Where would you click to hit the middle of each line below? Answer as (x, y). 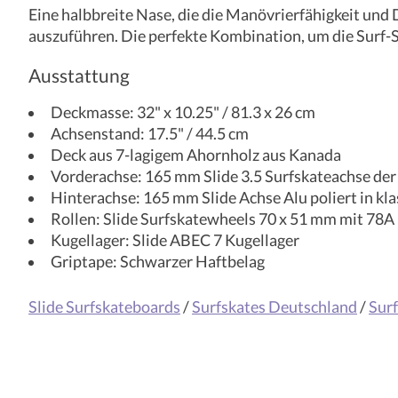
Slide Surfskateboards (104, 306)
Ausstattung (79, 75)
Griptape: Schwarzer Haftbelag (157, 262)
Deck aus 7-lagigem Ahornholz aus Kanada (195, 155)
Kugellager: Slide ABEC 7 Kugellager (175, 241)
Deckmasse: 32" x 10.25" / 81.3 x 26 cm (183, 113)
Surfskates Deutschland (275, 306)
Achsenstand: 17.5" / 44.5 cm (149, 134)
